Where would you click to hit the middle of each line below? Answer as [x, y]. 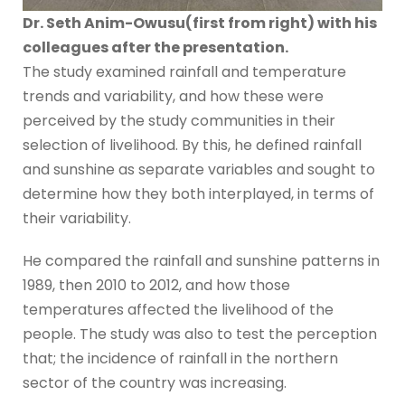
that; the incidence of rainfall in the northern [180, 359]
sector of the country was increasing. [155, 383]
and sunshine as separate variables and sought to [199, 170]
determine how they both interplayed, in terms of [198, 194]
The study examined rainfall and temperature [184, 72]
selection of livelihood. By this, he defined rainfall [192, 146]
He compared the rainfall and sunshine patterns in [201, 261]
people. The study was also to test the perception [200, 334]
